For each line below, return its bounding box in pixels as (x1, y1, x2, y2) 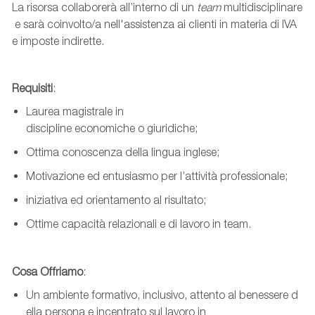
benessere (238, 288, 288, 302)
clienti (188, 17, 217, 31)
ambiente (42, 288, 89, 302)
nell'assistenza (103, 17, 174, 31)
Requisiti (11, 81, 53, 95)
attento (189, 288, 225, 302)
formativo (91, 288, 137, 302)
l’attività (179, 169, 217, 184)
